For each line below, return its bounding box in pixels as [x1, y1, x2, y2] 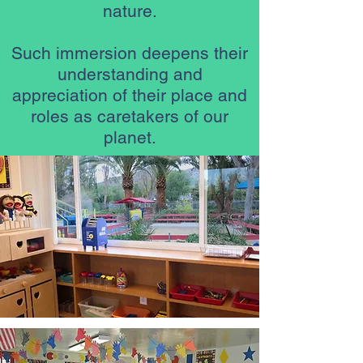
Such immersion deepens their [11, 43, 248, 63]
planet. [103, 127, 156, 147]
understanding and [57, 64, 203, 84]
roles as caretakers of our [31, 106, 228, 126]
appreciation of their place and [12, 85, 247, 105]
